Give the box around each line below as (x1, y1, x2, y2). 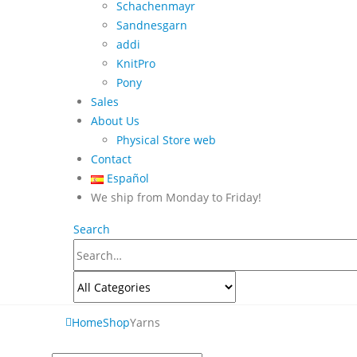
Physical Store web (116, 132, 216, 148)
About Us (91, 113, 139, 129)
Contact (91, 151, 131, 167)
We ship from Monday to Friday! (91, 190, 261, 206)
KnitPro (116, 56, 155, 72)
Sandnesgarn (116, 18, 187, 33)
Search (73, 222, 110, 237)
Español (107, 171, 150, 186)
